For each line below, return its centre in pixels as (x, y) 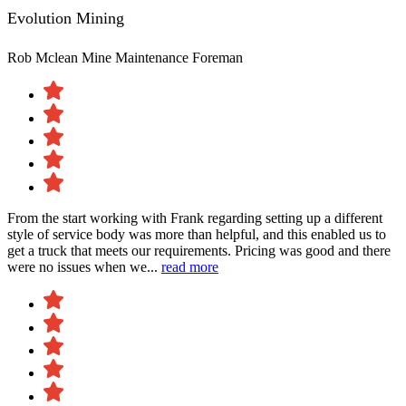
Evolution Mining (66, 18)
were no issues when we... (84, 266)
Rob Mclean (44, 57)
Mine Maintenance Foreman (162, 57)
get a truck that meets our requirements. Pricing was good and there (199, 250)
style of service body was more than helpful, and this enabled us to (197, 234)
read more (190, 266)
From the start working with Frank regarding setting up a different (195, 217)
